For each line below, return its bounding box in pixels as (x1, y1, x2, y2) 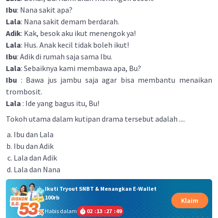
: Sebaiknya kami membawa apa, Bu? (21, 63, 141, 73)
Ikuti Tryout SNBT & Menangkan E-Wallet (44, 184, 157, 192)
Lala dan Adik (14, 153, 57, 163)
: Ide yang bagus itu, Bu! (21, 98, 99, 108)
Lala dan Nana (14, 164, 60, 174)
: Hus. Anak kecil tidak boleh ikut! (21, 40, 129, 50)
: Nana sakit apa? (17, 5, 73, 15)
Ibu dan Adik (14, 141, 54, 151)
